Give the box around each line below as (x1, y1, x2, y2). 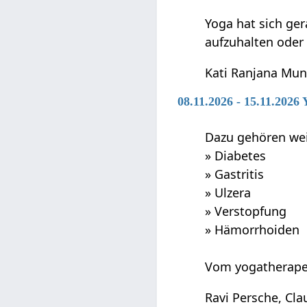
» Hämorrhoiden (205, 221, 300, 238)
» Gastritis (205, 165, 265, 182)
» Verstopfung (205, 202, 287, 219)
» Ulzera (205, 184, 251, 201)
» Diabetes (205, 147, 267, 164)
